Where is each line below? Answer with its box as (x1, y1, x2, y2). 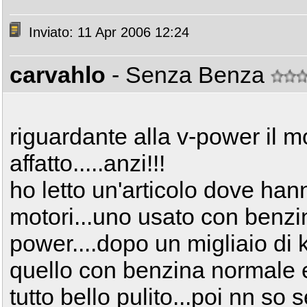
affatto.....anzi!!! (10, 150, 165, 176)
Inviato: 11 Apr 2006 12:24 (25, 25, 189, 40)
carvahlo (10, 62, 106, 88)
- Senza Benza (112, 62, 271, 88)
